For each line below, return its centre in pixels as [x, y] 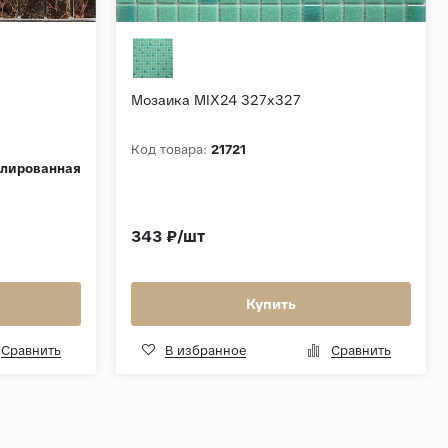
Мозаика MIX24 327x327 [216, 100]
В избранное [205, 350]
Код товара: [169, 150]
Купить [271, 303]
